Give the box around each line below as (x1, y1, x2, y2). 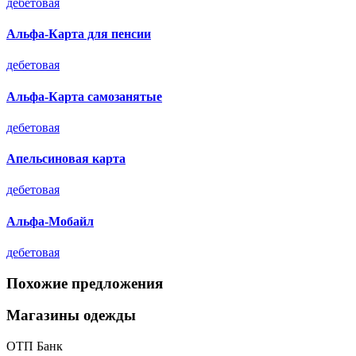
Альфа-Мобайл (6, 214, 94, 228)
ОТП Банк (6, 339, 63, 354)
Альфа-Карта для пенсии (6, 27, 151, 41)
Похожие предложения (6, 274, 163, 292)
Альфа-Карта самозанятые (6, 89, 162, 103)
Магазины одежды (6, 307, 136, 324)
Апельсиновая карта (6, 152, 126, 166)
